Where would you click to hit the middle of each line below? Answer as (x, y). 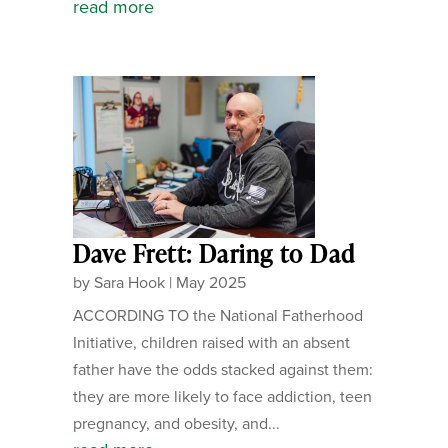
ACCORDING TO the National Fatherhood (217, 315)
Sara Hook (129, 282)
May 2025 (210, 282)
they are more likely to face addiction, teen (222, 396)
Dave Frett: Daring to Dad (214, 253)
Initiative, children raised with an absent (211, 342)
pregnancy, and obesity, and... (176, 423)
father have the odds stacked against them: (222, 369)
